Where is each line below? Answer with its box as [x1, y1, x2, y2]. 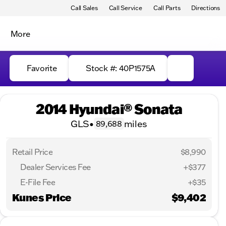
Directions [191, 4, 220, 12]
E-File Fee [20, 177, 55, 187]
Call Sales [71, 4, 98, 12]
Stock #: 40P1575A [86, 63, 155, 73]
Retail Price [12, 147, 53, 157]
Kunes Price [12, 191, 72, 204]
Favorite [26, 63, 57, 73]
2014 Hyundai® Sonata [35, 100, 183, 118]
